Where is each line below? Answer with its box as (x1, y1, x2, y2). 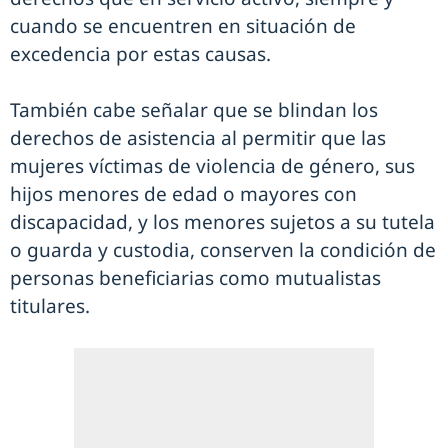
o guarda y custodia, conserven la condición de (10, 236, 436, 263)
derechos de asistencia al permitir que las (10, 124, 386, 151)
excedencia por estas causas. (10, 40, 271, 67)
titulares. (10, 292, 90, 319)
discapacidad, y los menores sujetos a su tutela (10, 208, 435, 235)
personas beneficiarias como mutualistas (10, 264, 381, 291)
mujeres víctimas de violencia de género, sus (10, 152, 415, 179)
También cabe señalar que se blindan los (10, 96, 378, 123)
